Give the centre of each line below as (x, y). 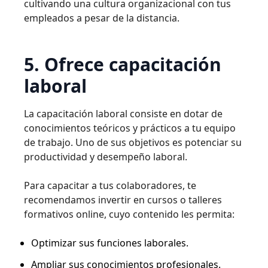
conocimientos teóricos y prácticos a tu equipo (130, 128)
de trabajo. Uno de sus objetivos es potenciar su (133, 142)
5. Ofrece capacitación (123, 64)
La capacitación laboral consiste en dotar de (123, 114)
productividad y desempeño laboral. (106, 157)
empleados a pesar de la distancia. (102, 18)
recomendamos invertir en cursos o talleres (123, 200)
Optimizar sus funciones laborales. (110, 243)
